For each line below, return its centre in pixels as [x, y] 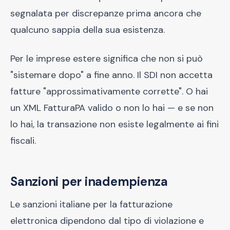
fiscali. [23, 141]
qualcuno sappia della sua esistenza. [88, 30]
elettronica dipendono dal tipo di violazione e [107, 221]
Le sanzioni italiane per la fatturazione [91, 204]
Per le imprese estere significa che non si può [107, 59]
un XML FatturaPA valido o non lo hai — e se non [112, 108]
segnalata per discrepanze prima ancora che [106, 13]
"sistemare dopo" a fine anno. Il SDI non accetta [111, 75]
